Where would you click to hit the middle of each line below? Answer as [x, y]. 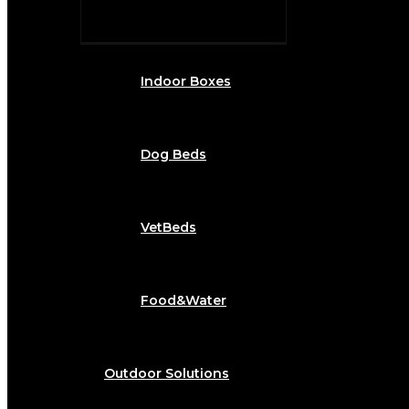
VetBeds [168, 228]
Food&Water [184, 301]
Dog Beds [173, 155]
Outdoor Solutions [167, 374]
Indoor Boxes [186, 82]
